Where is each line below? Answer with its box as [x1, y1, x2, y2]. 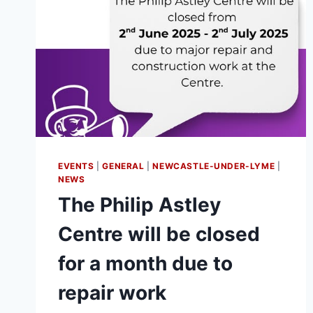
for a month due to [58, 251, 233, 275]
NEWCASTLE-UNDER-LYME [152, 160, 275, 171]
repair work [58, 280, 166, 305]
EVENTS [58, 160, 94, 171]
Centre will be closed [58, 221, 260, 246]
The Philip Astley [58, 192, 221, 217]
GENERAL [102, 160, 145, 171]
